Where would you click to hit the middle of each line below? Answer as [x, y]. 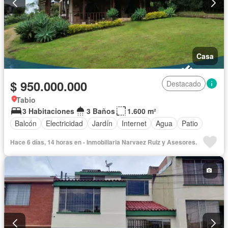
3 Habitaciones [48, 111]
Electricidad [64, 123]
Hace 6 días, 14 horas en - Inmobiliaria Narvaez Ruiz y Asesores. [104, 142]
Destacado [184, 83]
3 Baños [101, 111]
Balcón [26, 123]
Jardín [102, 123]
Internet [134, 123]
